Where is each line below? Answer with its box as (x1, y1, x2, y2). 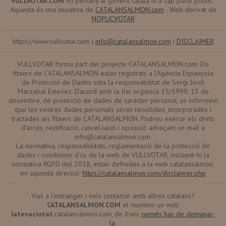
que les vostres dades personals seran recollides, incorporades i (15, 105, 211, 114)
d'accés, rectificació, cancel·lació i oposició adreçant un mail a (21, 123, 205, 132)
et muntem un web (121, 200, 179, 209)
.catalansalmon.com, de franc (52, 209, 142, 218)
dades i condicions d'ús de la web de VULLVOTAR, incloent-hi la (17, 150, 209, 159)
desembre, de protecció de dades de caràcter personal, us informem (8, 96, 218, 105)
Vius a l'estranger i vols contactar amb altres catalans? (31, 191, 195, 200)
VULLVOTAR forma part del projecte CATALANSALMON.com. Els (17, 60, 209, 69)
